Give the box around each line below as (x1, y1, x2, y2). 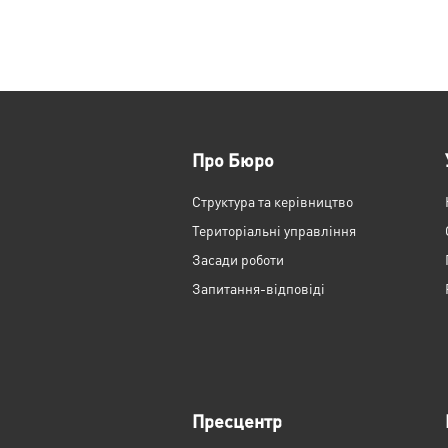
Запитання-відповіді (192, 279, 325, 297)
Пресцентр (192, 409, 282, 432)
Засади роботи (192, 250, 284, 268)
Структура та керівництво (192, 192, 353, 210)
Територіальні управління (192, 221, 356, 239)
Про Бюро (192, 148, 274, 171)
